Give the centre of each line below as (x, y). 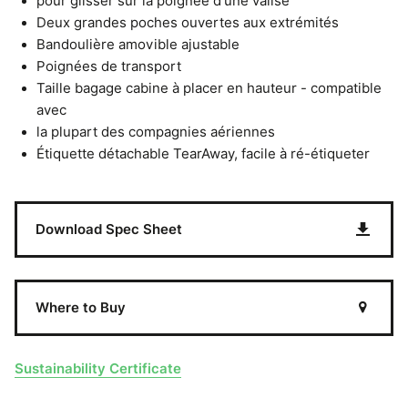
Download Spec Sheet (109, 229)
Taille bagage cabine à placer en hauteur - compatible (209, 88)
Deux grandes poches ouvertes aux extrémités (188, 23)
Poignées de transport (109, 66)
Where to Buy (81, 307)
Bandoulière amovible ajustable (138, 45)
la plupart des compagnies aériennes (156, 132)
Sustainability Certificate (98, 368)
